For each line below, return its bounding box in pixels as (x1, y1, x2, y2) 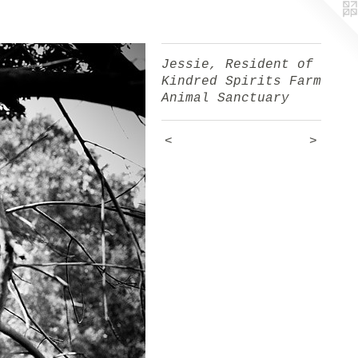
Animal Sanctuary (161, 91, 289, 105)
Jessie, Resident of (161, 58, 313, 72)
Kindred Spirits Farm (161, 74, 321, 89)
